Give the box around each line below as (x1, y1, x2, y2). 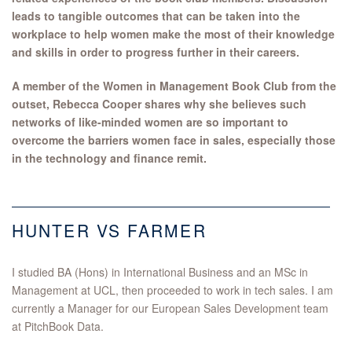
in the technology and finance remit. (12, 150, 210, 167)
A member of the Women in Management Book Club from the (12, 78, 336, 94)
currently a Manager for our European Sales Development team (12, 300, 328, 317)
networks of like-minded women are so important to (12, 114, 288, 130)
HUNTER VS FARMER (12, 218, 207, 243)
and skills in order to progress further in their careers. (12, 44, 299, 60)
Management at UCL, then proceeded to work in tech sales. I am (12, 282, 333, 299)
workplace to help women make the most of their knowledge (12, 26, 335, 42)
